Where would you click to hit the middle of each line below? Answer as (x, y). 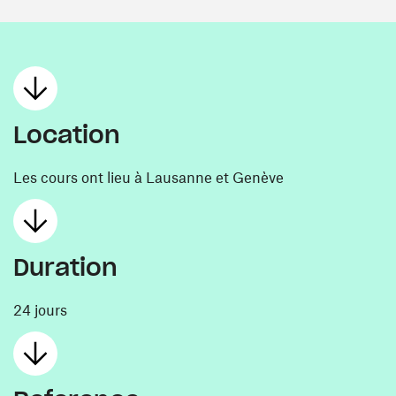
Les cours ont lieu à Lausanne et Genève (148, 177)
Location (67, 134)
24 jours (40, 309)
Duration (65, 267)
